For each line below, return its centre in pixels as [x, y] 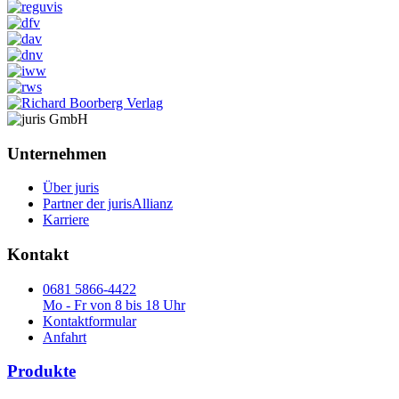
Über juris [71, 188]
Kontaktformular [90, 321]
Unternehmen [57, 153]
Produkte [41, 371]
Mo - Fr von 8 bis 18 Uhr [114, 305]
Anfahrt [65, 337]
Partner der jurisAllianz [108, 204]
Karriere [66, 220]
